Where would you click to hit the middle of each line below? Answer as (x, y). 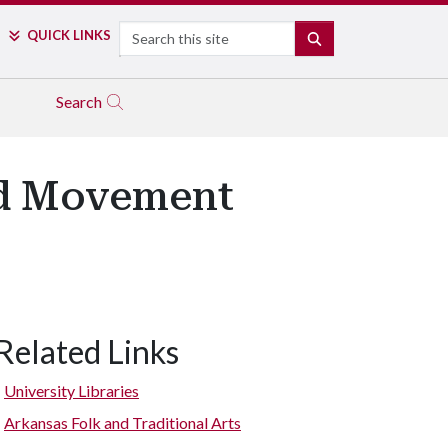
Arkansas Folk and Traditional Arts (122, 422)
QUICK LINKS (68, 35)
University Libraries (71, 390)
